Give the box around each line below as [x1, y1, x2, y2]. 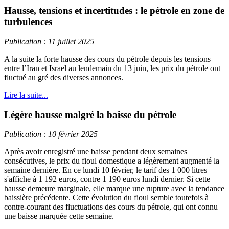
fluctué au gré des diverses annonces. [4, 73, 123, 82]
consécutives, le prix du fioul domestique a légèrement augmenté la [4, 156, 219, 166]
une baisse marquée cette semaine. [4, 212, 114, 221]
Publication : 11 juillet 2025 [4, 37, 94, 46]
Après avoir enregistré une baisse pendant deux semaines [4, 147, 187, 156]
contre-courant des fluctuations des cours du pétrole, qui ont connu [4, 202, 218, 212]
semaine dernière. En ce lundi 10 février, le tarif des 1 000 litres [4, 166, 207, 175]
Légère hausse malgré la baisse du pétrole [4, 109, 176, 120]
